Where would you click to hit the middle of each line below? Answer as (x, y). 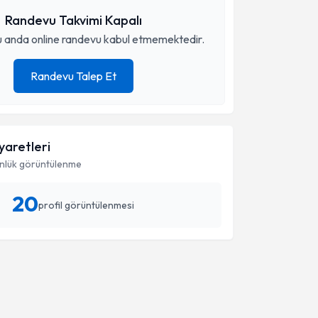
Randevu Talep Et (73, 76)
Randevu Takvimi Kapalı (73, 20)
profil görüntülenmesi (87, 205)
